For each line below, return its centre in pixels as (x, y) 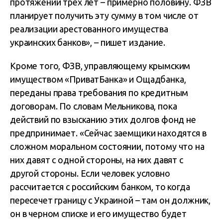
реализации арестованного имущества (89, 29)
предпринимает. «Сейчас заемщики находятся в (108, 133)
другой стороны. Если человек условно (90, 173)
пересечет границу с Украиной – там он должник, (111, 200)
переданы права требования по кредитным (99, 93)
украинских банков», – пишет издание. (88, 42)
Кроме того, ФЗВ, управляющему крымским (100, 66)
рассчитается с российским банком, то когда (100, 187)
